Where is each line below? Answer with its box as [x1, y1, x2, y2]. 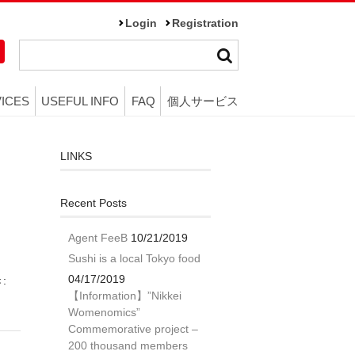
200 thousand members [68, 338, 188, 352]
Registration [172, 17, 239, 30]
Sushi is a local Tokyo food [68, 251, 200, 265]
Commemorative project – [68, 322, 198, 335]
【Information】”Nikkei [68, 288, 181, 302]
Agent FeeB [68, 231, 128, 244]
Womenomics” [68, 305, 140, 319]
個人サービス [167, 94, 239, 108]
